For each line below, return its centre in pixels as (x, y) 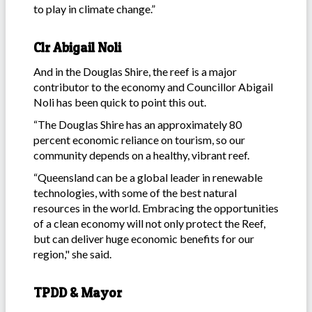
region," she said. (72, 253)
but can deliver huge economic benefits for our (144, 238)
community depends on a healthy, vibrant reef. (141, 155)
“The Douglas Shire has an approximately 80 (138, 124)
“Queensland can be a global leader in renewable (148, 177)
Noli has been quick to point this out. (120, 102)
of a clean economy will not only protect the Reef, (149, 223)
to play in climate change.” (94, 8)
